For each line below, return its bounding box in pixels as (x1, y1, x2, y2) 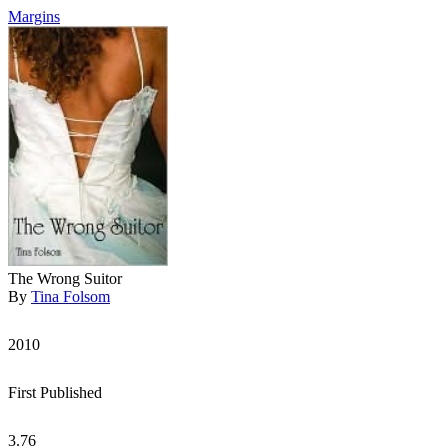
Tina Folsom (31, 288, 110, 305)
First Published (8, 384, 102, 401)
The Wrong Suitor (8, 270, 122, 287)
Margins (8, 8, 60, 25)
